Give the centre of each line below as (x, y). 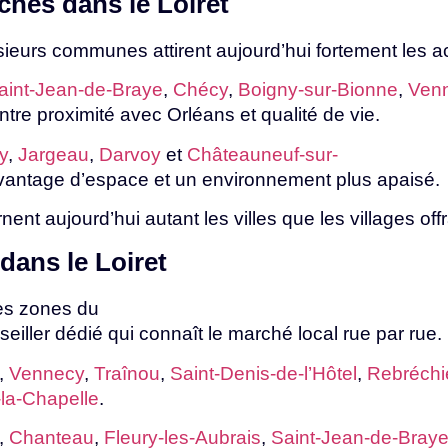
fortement (359, 50)
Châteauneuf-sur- (262, 154)
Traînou (127, 373)
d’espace (112, 179)
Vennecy (46, 373)
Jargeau (53, 154)
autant (174, 218)
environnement (269, 179)
